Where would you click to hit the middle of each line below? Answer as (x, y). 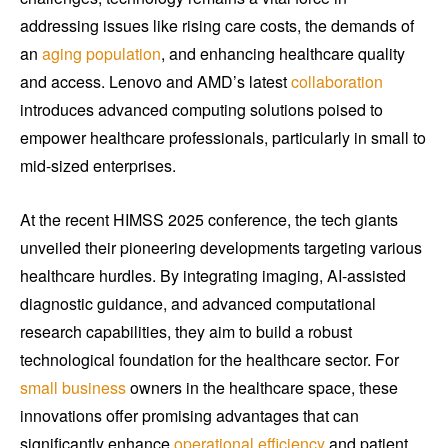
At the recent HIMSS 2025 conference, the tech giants (209, 220)
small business (73, 388)
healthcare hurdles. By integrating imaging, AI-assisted (213, 276)
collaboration (337, 82)
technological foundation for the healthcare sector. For (209, 360)
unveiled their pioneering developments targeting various (221, 248)
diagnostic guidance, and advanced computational (198, 304)
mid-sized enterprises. (98, 166)
